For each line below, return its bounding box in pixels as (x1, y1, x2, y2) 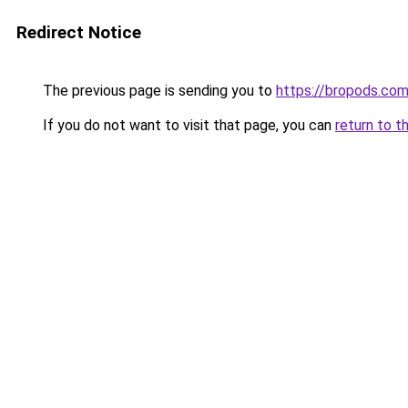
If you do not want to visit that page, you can (39, 117, 335, 134)
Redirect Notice (16, 22, 141, 43)
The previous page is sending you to (39, 82, 276, 99)
